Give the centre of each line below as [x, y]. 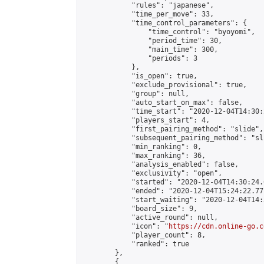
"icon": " [125, 226]
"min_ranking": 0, [142, 147]
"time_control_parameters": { [164, 23]
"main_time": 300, [150, 49]
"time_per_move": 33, [148, 14]
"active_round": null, [150, 217]
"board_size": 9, [140, 209]
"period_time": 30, [152, 41]
